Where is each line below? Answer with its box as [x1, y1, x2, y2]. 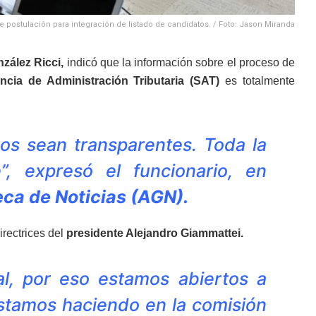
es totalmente [219, 74, 296, 87]
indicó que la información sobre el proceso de [63, 56, 296, 68]
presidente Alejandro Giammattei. [66, 227, 243, 240]
